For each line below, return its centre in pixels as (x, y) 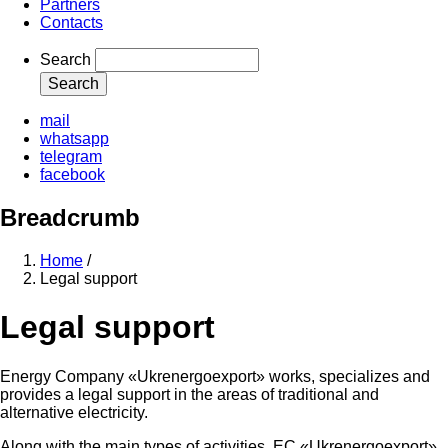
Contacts (71, 22)
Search (65, 59)
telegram (71, 156)
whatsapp (74, 138)
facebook (72, 174)
